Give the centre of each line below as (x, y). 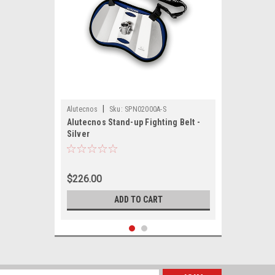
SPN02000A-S (145, 109)
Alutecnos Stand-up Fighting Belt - (133, 122)
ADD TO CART (138, 199)
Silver (78, 134)
